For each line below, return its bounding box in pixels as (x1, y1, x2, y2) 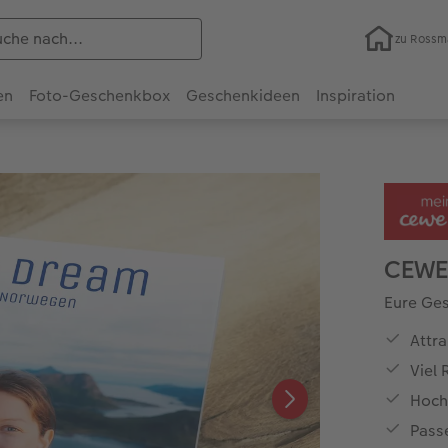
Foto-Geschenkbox (29, 84, 170, 108)
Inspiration (316, 84, 395, 108)
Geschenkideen (186, 84, 300, 108)
